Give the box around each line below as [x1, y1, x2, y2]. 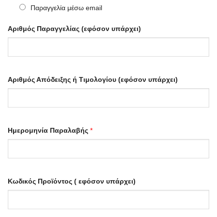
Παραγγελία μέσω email [30, 4, 102, 12]
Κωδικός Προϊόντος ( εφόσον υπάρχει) [8, 177, 136, 186]
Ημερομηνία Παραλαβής [8, 126, 90, 135]
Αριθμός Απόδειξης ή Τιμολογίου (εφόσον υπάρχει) [8, 76, 178, 84]
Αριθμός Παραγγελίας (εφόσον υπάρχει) [8, 25, 141, 33]
